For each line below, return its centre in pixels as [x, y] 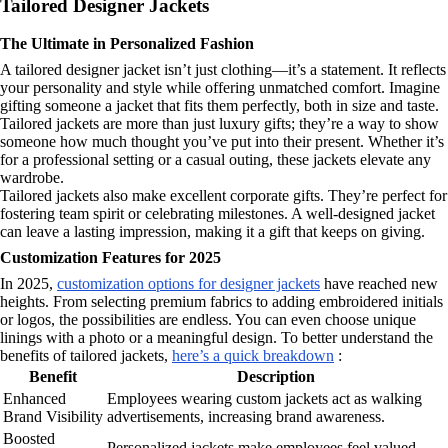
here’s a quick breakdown [253, 356]
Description [276, 377]
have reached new [379, 284]
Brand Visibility [53, 417]
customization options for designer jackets [188, 284]
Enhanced [34, 399]
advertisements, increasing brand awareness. [246, 417]
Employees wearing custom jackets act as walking [264, 399]
